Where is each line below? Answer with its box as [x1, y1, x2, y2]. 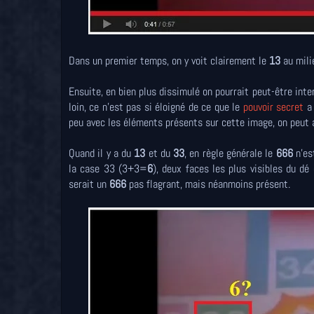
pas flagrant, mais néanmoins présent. [126, 177, 293, 192]
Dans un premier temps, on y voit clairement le [69, 53, 269, 69]
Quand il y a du [69, 146, 135, 161]
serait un [69, 177, 109, 192]
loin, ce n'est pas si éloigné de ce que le [69, 100, 243, 115]
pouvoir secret [243, 100, 304, 115]
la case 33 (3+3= [69, 161, 147, 177]
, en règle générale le [184, 146, 276, 161]
